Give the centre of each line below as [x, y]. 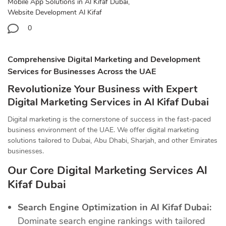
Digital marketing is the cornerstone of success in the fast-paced [109, 119]
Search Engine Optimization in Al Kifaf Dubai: [115, 207]
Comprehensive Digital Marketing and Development [104, 59]
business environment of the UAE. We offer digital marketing [103, 130]
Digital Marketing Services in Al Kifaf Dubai [108, 102]
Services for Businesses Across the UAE [82, 71]
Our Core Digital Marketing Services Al [107, 170]
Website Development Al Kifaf [55, 13]
